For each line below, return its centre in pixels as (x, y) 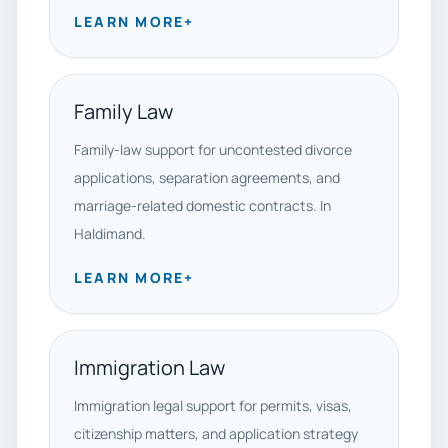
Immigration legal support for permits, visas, (213, 405)
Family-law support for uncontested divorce (213, 149)
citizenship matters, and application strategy (216, 433)
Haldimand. (110, 233)
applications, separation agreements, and (207, 177)
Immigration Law (149, 367)
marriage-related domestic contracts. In (202, 205)
